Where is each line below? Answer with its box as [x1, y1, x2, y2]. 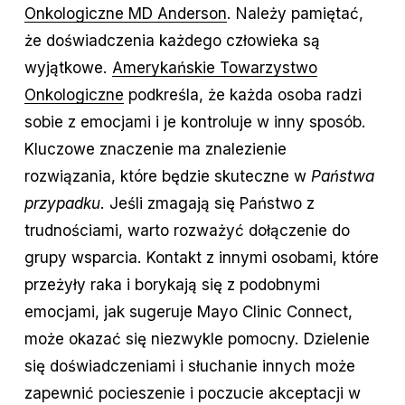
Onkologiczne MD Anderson [24, 4, 227, 24]
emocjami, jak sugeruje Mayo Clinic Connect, [24, 302, 353, 322]
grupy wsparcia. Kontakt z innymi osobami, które [24, 248, 379, 268]
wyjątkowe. [24, 58, 112, 78]
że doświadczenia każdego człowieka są [24, 31, 320, 51]
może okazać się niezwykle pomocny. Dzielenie [24, 329, 370, 349]
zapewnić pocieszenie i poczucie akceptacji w [24, 383, 361, 403]
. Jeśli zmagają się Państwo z [99, 193, 315, 213]
